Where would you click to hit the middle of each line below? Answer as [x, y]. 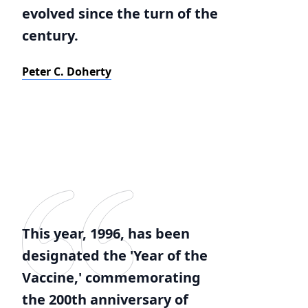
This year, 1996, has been [106, 233]
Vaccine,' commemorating [111, 277]
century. [50, 35]
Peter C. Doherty [67, 71]
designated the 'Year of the [115, 255]
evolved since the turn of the [120, 13]
